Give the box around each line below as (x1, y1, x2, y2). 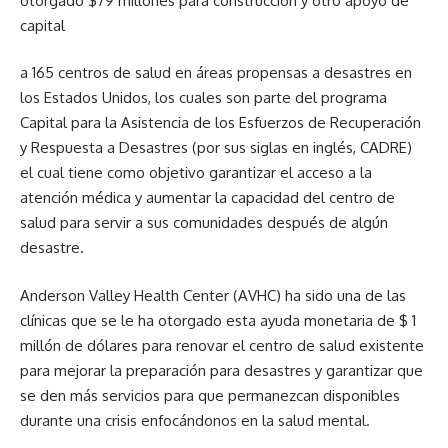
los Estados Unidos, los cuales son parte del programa (20, 88, 387, 108)
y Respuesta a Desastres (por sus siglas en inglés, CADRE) (20, 138, 412, 158)
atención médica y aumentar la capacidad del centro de (20, 188, 395, 208)
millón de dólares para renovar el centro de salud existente (20, 335, 424, 355)
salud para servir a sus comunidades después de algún (20, 213, 388, 233)
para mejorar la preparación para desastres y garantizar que (20, 360, 423, 380)
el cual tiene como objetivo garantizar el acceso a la (20, 163, 372, 183)
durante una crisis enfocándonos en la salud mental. (20, 410, 370, 430)
